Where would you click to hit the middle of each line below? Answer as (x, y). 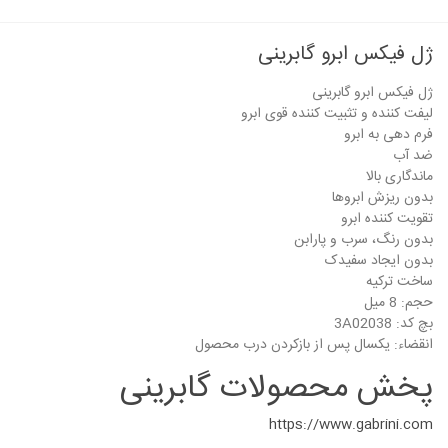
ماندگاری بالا (400, 177)
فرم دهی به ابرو (389, 135)
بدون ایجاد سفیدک (379, 261)
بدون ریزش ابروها (383, 198)
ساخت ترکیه (400, 282)
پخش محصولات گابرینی (277, 389)
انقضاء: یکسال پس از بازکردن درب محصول (314, 345)
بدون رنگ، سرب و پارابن (364, 240)
